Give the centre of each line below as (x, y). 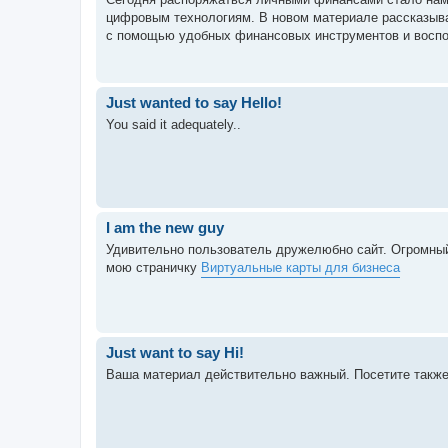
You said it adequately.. (173, 124)
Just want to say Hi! (175, 352)
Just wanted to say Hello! (194, 102)
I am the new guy (165, 227)
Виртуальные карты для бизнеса (300, 267)
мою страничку (153, 267)
